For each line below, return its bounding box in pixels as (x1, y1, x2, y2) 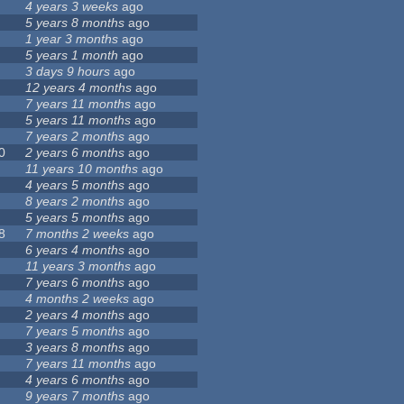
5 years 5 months (25, 210, 125, 225)
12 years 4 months (25, 80, 133, 96)
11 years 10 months (25, 161, 139, 177)
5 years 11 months (25, 113, 132, 128)
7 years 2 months (25, 129, 125, 144)
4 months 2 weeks (25, 291, 130, 307)
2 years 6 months (25, 145, 125, 161)
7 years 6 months (25, 275, 125, 290)
